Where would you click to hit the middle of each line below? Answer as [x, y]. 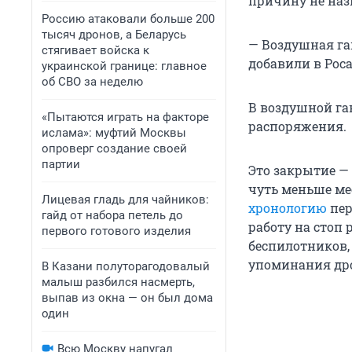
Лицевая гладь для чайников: [125, 200]
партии [61, 164]
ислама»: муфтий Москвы [114, 133]
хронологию [288, 208]
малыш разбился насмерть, [118, 282]
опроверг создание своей [114, 148]
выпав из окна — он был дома [127, 298]
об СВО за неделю [92, 82]
